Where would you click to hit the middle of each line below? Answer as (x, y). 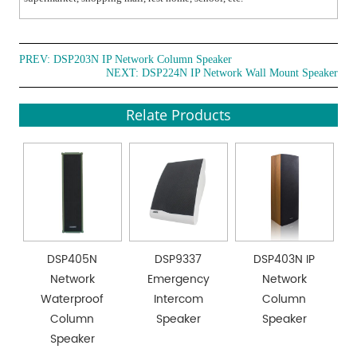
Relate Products (178, 115)
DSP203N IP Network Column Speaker (143, 60)
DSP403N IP (284, 259)
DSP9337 (178, 259)
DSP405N (73, 259)
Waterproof (73, 299)
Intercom (178, 299)
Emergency (178, 279)
